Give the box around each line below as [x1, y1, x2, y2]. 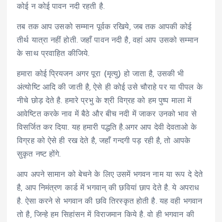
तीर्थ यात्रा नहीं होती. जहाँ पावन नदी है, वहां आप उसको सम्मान [17, 37, 198, 45]
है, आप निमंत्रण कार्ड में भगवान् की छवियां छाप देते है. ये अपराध [17, 184, 199, 193]
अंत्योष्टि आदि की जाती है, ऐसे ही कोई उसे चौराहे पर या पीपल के [17, 84, 203, 92]
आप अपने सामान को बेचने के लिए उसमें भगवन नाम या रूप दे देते [17, 171, 203, 179]
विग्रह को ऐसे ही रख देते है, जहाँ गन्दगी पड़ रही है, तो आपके [17, 137, 191, 146]
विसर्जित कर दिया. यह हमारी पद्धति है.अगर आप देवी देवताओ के [17, 124, 197, 132]
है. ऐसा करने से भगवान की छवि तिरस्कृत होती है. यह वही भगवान [17, 198, 203, 206]
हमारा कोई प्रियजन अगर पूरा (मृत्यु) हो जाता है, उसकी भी [17, 70, 184, 79]
